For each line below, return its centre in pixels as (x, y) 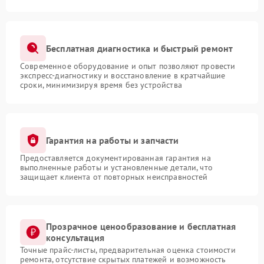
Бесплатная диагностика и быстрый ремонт (140, 48)
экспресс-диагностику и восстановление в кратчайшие (123, 76)
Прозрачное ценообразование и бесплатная (141, 227)
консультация (75, 238)
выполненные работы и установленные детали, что (116, 168)
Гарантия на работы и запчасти (113, 140)
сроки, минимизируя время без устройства (101, 85)
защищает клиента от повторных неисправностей (114, 177)
